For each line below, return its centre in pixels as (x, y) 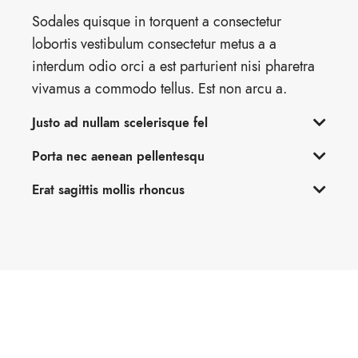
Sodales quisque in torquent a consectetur (157, 21)
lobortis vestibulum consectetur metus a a (154, 44)
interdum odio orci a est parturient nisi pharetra (173, 66)
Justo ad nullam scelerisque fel (120, 123)
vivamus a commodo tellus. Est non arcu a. (159, 88)
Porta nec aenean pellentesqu (118, 157)
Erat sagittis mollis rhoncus (108, 190)
